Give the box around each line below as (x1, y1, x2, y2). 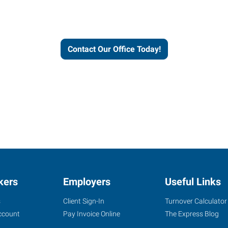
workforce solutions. (39, 12, 189, 32)
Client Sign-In (63, 197, 104, 205)
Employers (63, 176, 110, 188)
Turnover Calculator (165, 197, 227, 205)
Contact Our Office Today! (67, 44, 161, 54)
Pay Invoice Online (63, 210, 120, 218)
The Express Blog (165, 210, 219, 218)
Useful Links (165, 176, 221, 188)
